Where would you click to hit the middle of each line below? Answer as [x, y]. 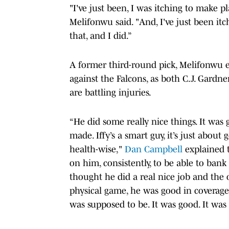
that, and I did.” [101, 36]
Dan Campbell [154, 149]
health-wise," [97, 149]
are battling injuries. [111, 92]
